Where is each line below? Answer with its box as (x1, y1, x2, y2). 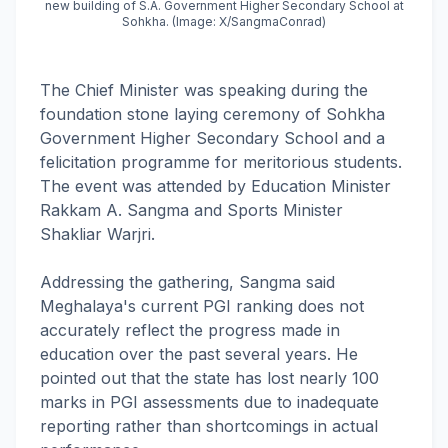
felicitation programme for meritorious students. (40, 152, 402, 172)
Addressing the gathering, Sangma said (40, 272, 335, 292)
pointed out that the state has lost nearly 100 (40, 368, 379, 388)
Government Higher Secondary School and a (40, 128, 385, 148)
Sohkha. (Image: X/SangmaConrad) (122, 14, 326, 29)
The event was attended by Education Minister (40, 176, 391, 196)
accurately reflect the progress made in (40, 320, 340, 340)
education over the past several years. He (40, 344, 358, 364)
